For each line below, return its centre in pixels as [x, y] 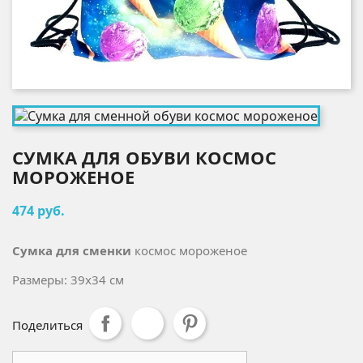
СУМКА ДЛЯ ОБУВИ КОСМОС [144, 157]
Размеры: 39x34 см [68, 280]
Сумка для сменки [72, 250]
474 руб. [38, 211]
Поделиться [47, 325]
